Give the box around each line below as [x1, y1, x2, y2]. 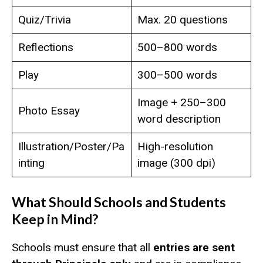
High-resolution [137, 139, 213, 153]
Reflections [18, 40, 73, 54]
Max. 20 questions [137, 12, 228, 26]
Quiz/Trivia [18, 12, 71, 26]
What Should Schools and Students [12, 194, 226, 211]
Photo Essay [18, 103, 80, 117]
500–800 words [137, 40, 217, 54]
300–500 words [137, 68, 217, 82]
